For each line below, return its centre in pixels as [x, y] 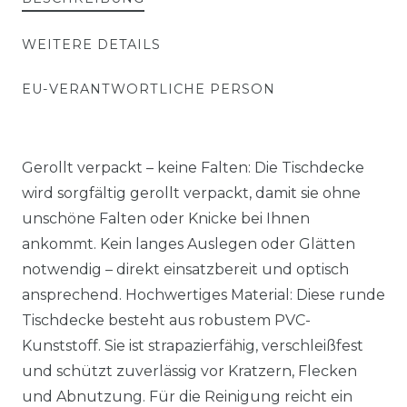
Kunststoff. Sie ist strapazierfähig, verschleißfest [193, 346]
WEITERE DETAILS [91, 45]
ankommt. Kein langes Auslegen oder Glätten [189, 244]
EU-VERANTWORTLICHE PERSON [149, 89]
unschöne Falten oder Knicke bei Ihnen [166, 218]
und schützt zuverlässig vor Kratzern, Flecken [189, 371]
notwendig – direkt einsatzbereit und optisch [185, 269]
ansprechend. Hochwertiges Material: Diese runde [203, 295]
